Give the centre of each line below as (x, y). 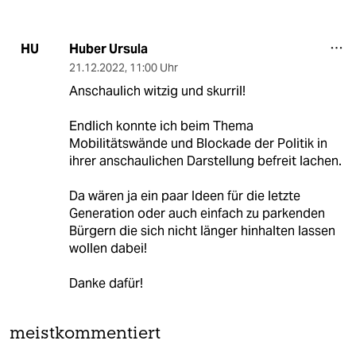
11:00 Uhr (153, 67)
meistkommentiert (85, 334)
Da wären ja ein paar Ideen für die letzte (184, 195)
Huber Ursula (108, 48)
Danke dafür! (106, 283)
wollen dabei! (108, 248)
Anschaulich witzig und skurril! (157, 91)
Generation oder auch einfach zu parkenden (197, 213)
